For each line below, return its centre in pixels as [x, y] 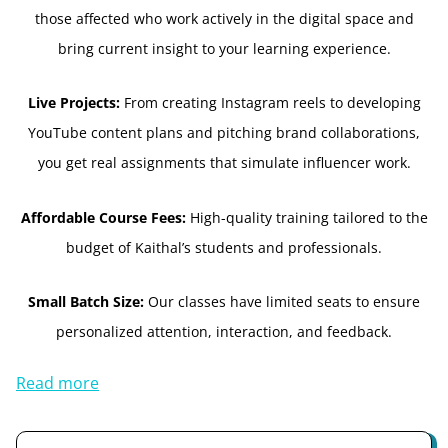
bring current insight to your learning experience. [224, 48]
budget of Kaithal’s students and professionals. [224, 247]
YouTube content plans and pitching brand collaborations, [224, 132]
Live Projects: [75, 102]
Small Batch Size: [86, 301]
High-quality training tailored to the [308, 217]
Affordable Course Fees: [105, 217]
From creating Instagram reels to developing [272, 102]
